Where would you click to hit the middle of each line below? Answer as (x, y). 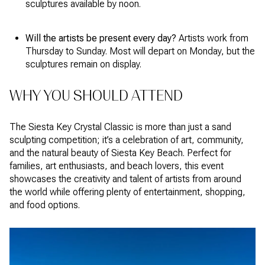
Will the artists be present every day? (101, 38)
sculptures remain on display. (83, 64)
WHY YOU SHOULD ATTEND (96, 96)
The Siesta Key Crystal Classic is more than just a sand (120, 127)
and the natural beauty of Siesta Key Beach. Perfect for (120, 153)
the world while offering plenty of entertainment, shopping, (127, 192)
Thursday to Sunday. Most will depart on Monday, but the (140, 51)
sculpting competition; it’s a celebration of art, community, (127, 140)
